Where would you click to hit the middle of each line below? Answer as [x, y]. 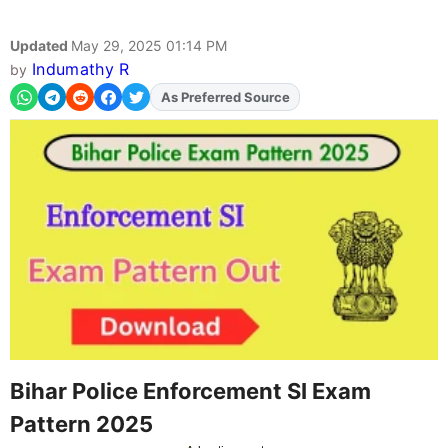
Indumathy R [80, 69]
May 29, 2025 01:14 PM [149, 46]
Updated [40, 46]
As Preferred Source [225, 97]
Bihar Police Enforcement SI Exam [190, 390]
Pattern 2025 [81, 423]
